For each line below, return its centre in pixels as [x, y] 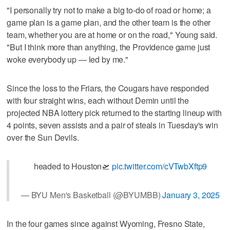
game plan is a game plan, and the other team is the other [109, 22]
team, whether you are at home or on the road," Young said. [112, 34]
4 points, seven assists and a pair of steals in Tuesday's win [112, 125]
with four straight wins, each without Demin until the [98, 100]
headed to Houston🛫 [73, 166]
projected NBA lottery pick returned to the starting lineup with [114, 112]
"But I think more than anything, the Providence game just [109, 47]
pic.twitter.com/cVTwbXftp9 [159, 166]
